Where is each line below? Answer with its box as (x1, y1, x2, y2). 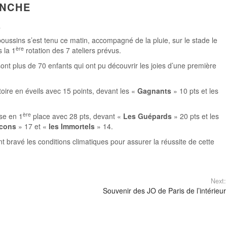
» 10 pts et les (171, 86, 218, 96)
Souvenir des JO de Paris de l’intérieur (102, 185, 226, 196)
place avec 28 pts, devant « (31, 111, 123, 121)
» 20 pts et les (172, 111, 219, 121)
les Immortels (49, 121, 95, 131)
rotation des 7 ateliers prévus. (24, 45, 121, 55)
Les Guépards (123, 111, 172, 121)
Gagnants (137, 86, 171, 96)
